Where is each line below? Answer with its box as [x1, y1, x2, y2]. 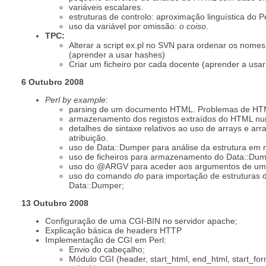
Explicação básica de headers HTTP [45, 225, 182, 235]
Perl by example [45, 94, 106, 104]
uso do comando [69, 170, 134, 180]
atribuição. [69, 132, 108, 142]
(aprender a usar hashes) [69, 49, 165, 59]
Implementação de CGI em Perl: [45, 235, 166, 245]
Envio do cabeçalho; [69, 244, 145, 254]
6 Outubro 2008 [21, 77, 84, 87]
